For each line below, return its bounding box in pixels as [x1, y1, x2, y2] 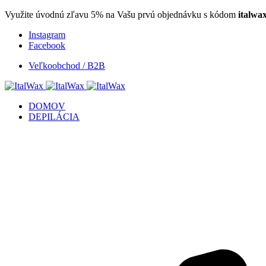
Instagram [28, 30, 65, 40]
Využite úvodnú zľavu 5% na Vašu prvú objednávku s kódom [5, 9, 238, 20]
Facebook [28, 40, 65, 50]
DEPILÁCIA [28, 112, 80, 122]
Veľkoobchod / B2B [28, 61, 105, 71]
